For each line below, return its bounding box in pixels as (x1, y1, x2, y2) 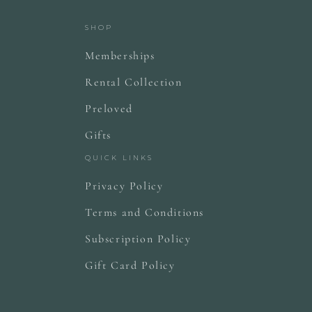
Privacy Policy (85, 179, 164, 193)
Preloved (85, 102, 133, 116)
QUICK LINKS (85, 154, 154, 162)
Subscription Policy (85, 232, 192, 246)
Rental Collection (85, 75, 182, 89)
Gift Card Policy (85, 258, 175, 272)
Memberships (85, 49, 155, 63)
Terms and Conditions (85, 205, 204, 219)
